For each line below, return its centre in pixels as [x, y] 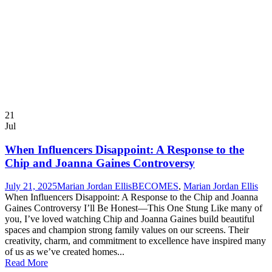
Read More [26, 263]
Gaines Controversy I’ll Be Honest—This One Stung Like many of [134, 208]
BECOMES [155, 186]
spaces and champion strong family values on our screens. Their [127, 230]
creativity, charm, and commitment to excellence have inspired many [135, 241]
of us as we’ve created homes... [65, 252]
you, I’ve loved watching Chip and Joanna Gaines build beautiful [130, 219]
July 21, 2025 [31, 186]
